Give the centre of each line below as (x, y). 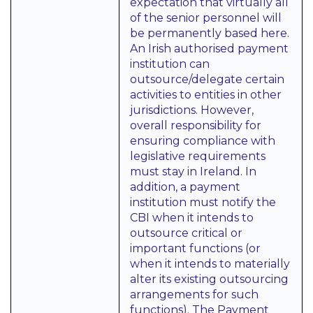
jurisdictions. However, (192, 110)
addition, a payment (185, 187)
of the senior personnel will (206, 18)
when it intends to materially (210, 264)
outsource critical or (186, 233)
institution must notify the (203, 202)
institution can (170, 64)
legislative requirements (198, 156)
